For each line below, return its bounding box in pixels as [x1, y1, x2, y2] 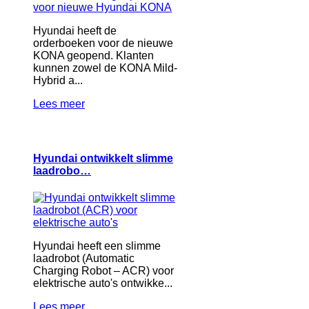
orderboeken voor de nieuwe [33, 37, 173, 49]
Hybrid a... [33, 74, 83, 86]
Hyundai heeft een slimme [33, 240, 161, 252]
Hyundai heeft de [33, 24, 117, 37]
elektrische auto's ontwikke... [33, 277, 172, 290]
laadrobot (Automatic [33, 252, 134, 265]
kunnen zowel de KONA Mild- [33, 61, 177, 74]
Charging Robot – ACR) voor [33, 265, 174, 277]
